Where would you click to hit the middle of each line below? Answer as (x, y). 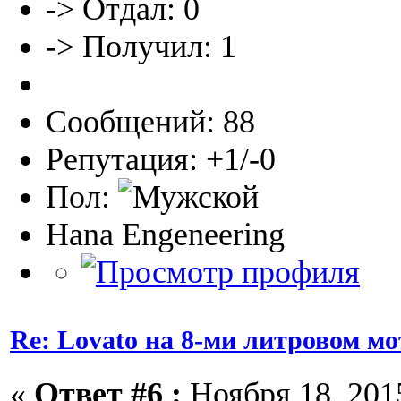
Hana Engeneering (165, 234)
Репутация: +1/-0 (161, 159)
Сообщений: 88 (150, 121)
